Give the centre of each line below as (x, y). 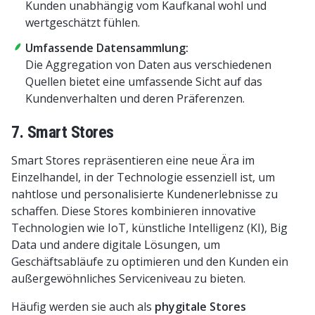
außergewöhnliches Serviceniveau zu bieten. (128, 278)
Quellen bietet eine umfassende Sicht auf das (144, 81)
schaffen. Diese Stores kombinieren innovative (134, 211)
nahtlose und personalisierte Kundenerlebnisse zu (144, 194)
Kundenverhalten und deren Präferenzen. (135, 98)
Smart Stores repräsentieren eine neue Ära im (133, 160)
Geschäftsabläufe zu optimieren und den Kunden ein (150, 261)
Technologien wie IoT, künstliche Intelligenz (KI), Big (149, 227)
